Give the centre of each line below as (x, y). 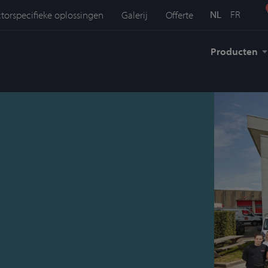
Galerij (135, 15)
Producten (234, 51)
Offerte (180, 15)
